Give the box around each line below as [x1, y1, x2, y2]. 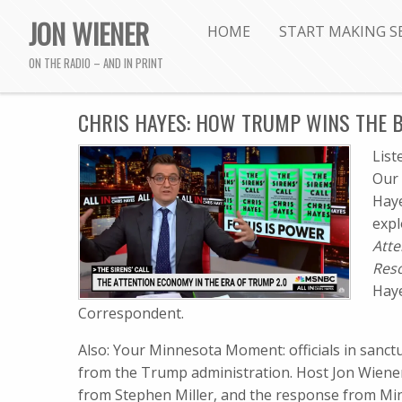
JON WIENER [29, 13, 149, 54]
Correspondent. [78, 303, 184, 323]
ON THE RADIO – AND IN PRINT [29, 55, 163, 73]
